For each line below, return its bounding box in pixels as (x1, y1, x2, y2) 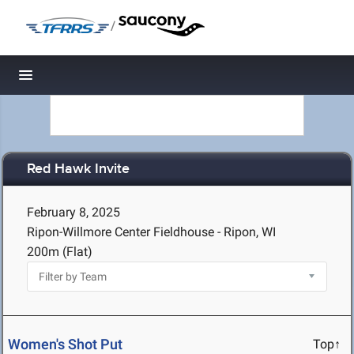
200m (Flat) (27, 244, 92, 259)
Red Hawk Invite (27, 160, 130, 179)
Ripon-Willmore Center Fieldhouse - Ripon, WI (27, 224, 276, 239)
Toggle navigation (26, 71, 133, 88)
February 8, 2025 (27, 205, 120, 220)
